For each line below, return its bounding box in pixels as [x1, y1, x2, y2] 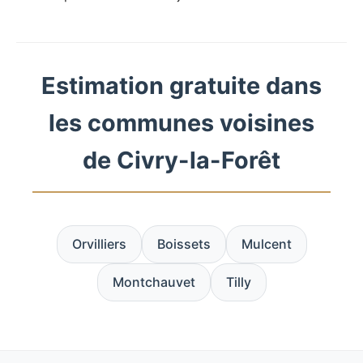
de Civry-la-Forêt [83, 146, 280, 175]
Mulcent [241, 236, 292, 253]
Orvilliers [71, 236, 126, 253]
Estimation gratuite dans [41, 71, 322, 100]
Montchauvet [112, 274, 195, 291]
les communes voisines [49, 109, 314, 138]
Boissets [156, 236, 211, 253]
